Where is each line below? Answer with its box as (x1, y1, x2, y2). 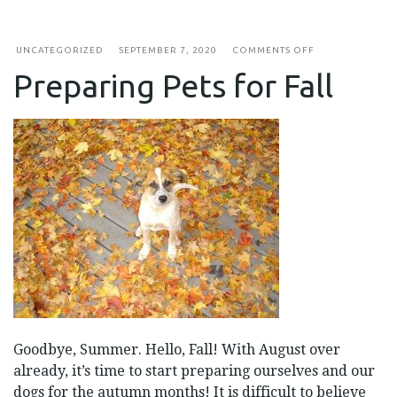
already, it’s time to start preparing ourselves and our (13, 362, 375, 379)
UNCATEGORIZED (16, 44, 104, 55)
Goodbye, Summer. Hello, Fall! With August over (13, 340, 340, 358)
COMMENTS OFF (232, 44, 315, 55)
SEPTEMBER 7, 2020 (119, 44, 217, 55)
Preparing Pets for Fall (13, 66, 333, 104)
